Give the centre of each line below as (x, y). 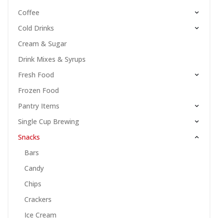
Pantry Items (39, 106)
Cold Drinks (36, 28)
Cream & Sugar (42, 44)
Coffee (29, 13)
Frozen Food (38, 91)
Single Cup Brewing (49, 122)
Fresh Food (36, 75)
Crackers (38, 200)
